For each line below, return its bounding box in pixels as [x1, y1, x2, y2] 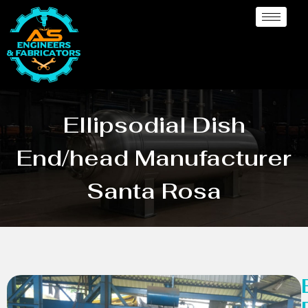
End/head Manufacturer [16, 143, 291, 172]
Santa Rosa [87, 176, 221, 205]
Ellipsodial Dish [63, 110, 245, 139]
